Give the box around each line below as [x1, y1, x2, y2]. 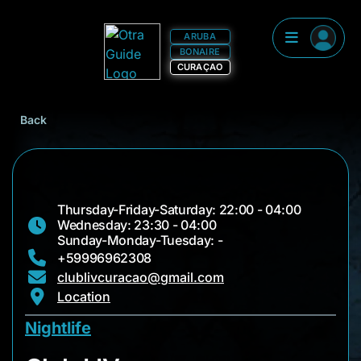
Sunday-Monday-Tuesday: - [57, 232, 223, 248]
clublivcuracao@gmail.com [57, 269, 224, 285]
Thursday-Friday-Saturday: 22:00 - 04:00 [57, 201, 301, 218]
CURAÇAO [176, 60, 223, 73]
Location [57, 288, 110, 305]
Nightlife [25, 318, 91, 338]
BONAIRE [180, 45, 221, 57]
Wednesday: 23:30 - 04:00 [57, 217, 217, 233]
